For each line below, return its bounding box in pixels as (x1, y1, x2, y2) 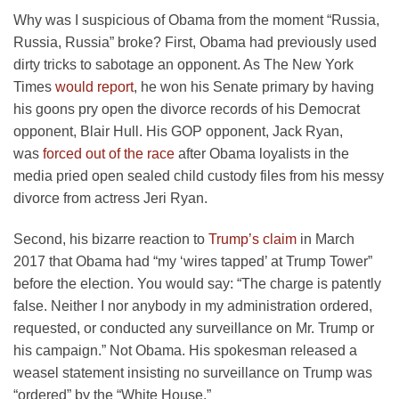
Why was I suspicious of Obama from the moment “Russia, (13, 12, 379, 28)
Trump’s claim (208, 231, 297, 247)
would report (55, 78, 134, 94)
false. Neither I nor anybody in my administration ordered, (13, 297, 372, 313)
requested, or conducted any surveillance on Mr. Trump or (13, 320, 374, 336)
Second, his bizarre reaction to (13, 231, 208, 247)
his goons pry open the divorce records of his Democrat (13, 101, 360, 117)
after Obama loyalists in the (175, 145, 349, 161)
